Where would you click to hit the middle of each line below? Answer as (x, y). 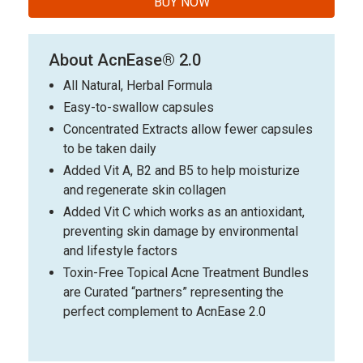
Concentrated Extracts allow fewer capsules (188, 129)
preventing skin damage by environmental (181, 231)
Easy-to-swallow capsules (139, 107)
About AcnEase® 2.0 (125, 60)
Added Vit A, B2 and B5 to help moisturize (181, 171)
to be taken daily (110, 149)
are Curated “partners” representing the (173, 292)
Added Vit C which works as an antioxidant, (184, 212)
